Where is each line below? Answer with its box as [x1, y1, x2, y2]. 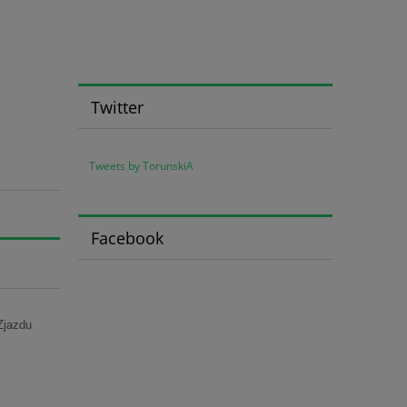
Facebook [90, 226, 164, 249]
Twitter [90, 95, 144, 118]
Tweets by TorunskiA [89, 158, 194, 174]
